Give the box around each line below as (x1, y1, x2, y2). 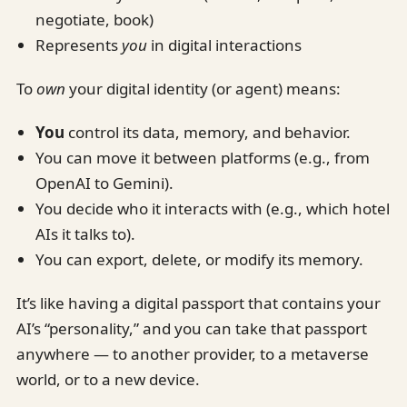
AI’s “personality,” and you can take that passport (16, 317, 367, 339)
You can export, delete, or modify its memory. (35, 248, 363, 270)
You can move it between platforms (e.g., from (35, 146, 370, 168)
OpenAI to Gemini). (35, 172, 174, 194)
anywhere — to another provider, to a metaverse (16, 342, 369, 364)
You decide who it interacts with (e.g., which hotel (35, 197, 390, 219)
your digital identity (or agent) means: (65, 77, 341, 99)
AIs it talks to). (35, 223, 135, 244)
